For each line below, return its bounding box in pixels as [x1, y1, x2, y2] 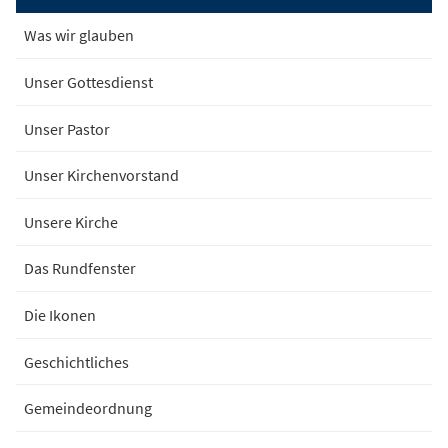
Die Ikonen [24, 304, 96, 325]
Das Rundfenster [24, 258, 136, 279]
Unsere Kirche [24, 211, 118, 232]
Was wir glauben [24, 25, 134, 46]
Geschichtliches [24, 351, 129, 372]
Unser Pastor [24, 118, 110, 139]
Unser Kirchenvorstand [24, 165, 179, 186]
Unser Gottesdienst [24, 71, 153, 92]
